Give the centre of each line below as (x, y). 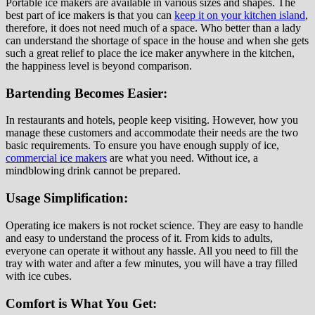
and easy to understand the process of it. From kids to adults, (139, 238)
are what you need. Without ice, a (182, 158)
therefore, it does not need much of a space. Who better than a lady (153, 27)
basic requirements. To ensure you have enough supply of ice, (142, 146)
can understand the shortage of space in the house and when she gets (157, 40)
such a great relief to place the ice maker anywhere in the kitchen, (150, 53)
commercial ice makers (56, 158)
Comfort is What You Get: (81, 303)
